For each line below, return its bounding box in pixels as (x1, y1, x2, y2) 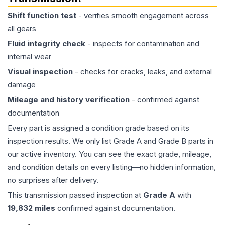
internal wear (8, 52, 51, 62)
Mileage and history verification (8, 95, 130, 105)
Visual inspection (8, 67, 73, 77)
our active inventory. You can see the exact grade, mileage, (8, 149, 211, 159)
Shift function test (8, 11, 76, 21)
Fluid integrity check (8, 39, 85, 49)
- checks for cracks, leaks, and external (73, 67, 212, 77)
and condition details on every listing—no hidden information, (8, 162, 216, 172)
